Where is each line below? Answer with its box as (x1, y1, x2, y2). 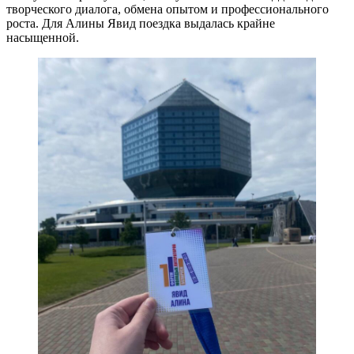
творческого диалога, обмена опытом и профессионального (6, 2, 329, 16)
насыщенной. (6, 30, 79, 44)
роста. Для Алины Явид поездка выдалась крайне (6, 16, 275, 30)
